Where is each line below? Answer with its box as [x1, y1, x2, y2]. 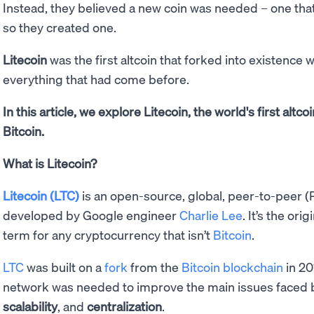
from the [128, 259, 182, 275]
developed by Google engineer [3, 207, 179, 224]
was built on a [24, 259, 104, 275]
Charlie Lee [179, 207, 243, 224]
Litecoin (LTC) [3, 187, 79, 204]
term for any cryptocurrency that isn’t [3, 226, 213, 243]
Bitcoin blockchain [182, 259, 283, 275]
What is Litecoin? [3, 155, 97, 172]
